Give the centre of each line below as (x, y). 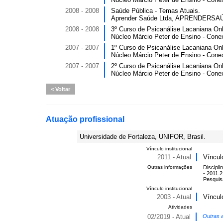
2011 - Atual (174, 157)
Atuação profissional (85, 119)
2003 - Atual (174, 197)
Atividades (180, 207)
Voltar (62, 89)
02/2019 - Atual (169, 217)
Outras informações (170, 167)
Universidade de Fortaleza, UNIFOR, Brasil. (143, 137)
